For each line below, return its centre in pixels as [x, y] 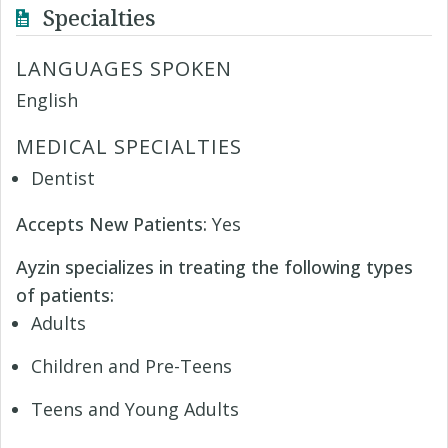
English [47, 100]
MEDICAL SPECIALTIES [129, 146]
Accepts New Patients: [114, 224]
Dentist [63, 178]
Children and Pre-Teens [131, 366]
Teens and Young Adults [135, 409]
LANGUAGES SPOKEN [124, 68]
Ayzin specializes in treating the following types [214, 267]
